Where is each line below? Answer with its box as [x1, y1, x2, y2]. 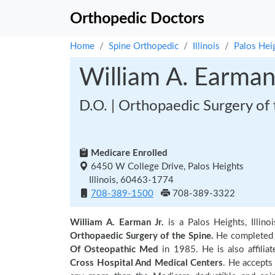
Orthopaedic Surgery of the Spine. [70, 231, 214, 241]
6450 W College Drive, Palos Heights [88, 162, 244, 171]
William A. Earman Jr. [70, 218, 165, 227]
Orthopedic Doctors [70, 10, 204, 26]
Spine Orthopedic [109, 42, 179, 51]
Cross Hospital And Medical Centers [70, 258, 223, 268]
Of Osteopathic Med [70, 245, 159, 254]
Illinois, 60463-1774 [79, 176, 174, 185]
